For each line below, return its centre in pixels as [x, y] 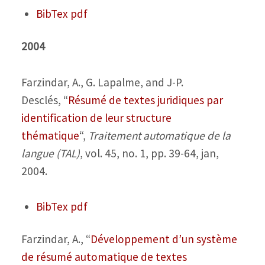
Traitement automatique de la [159, 135]
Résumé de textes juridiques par [145, 100]
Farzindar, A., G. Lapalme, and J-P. [102, 82]
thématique [50, 135]
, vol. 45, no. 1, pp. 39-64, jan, [149, 153]
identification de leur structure [96, 117]
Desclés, [42, 100]
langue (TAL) [50, 153]
